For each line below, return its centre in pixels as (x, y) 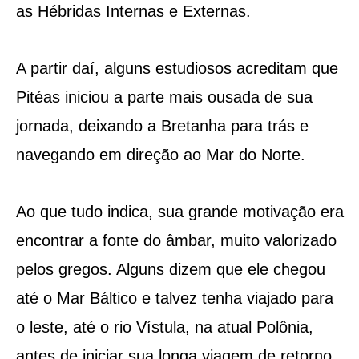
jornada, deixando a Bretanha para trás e (162, 125)
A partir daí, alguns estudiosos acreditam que (177, 68)
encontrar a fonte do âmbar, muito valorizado (176, 240)
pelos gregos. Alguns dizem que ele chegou (170, 269)
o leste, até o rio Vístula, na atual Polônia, (164, 327)
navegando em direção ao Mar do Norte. (160, 154)
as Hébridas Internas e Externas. (133, 11)
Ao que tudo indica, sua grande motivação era (179, 211)
